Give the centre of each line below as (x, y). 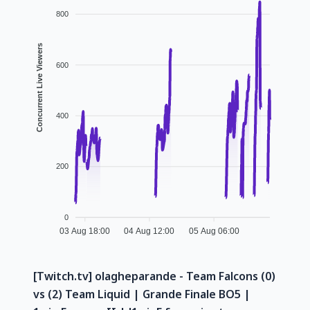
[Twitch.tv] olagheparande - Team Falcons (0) (154, 276)
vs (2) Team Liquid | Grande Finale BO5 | (142, 294)
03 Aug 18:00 (85, 231)
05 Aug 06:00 (214, 231)
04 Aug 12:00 (149, 231)
